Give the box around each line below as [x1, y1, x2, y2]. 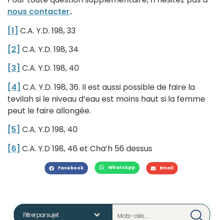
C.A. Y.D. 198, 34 [20, 44, 79, 55]
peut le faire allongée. [7, 105, 91, 116]
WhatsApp [108, 164, 135, 170]
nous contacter [7, 6, 70, 18]
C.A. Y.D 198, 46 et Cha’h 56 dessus [20, 142, 152, 154]
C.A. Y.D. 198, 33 [18, 25, 76, 36]
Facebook [58, 165, 83, 171]
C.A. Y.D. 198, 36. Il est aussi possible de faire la [21, 81, 195, 93]
